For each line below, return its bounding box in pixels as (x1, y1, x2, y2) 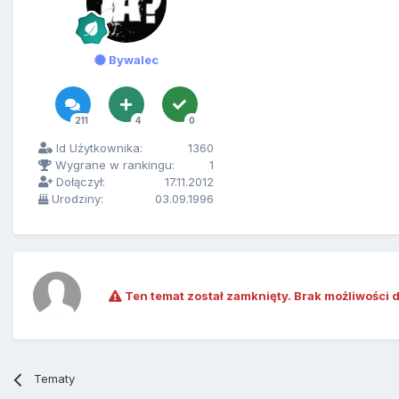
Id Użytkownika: (53, 141, 142, 156)
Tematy (34, 371, 76, 387)
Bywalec (105, 53, 159, 68)
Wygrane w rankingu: (52, 158, 175, 173)
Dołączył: (53, 175, 105, 190)
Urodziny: (48, 191, 103, 207)
